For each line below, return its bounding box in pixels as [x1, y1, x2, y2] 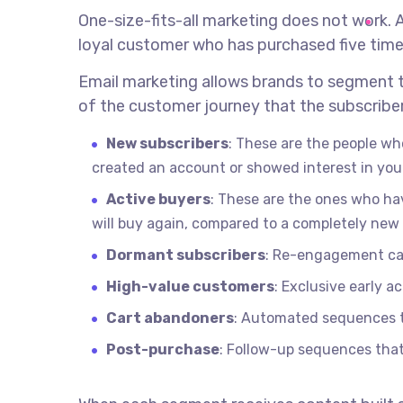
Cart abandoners [106, 309, 234, 327]
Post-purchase [106, 341, 219, 358]
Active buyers [106, 191, 210, 208]
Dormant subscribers [106, 246, 265, 264]
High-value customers [106, 278, 274, 295]
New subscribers [106, 135, 228, 152]
